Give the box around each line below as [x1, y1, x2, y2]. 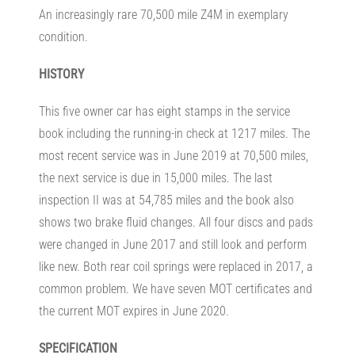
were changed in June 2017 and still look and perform [38, 237, 307, 253]
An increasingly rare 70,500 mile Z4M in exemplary [38, 6, 288, 22]
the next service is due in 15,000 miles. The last [38, 170, 273, 186]
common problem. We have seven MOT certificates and [38, 281, 312, 297]
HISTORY [38, 66, 84, 82]
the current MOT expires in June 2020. [38, 303, 229, 319]
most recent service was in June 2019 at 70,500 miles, [38, 148, 308, 164]
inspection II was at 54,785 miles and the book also [38, 193, 294, 208]
